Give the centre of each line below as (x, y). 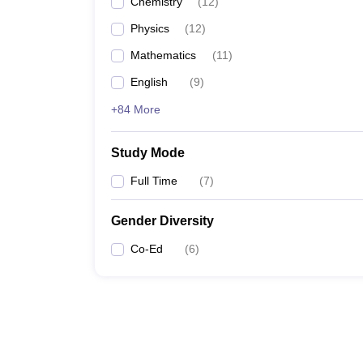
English (149, 82)
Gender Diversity (162, 221)
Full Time (154, 181)
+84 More (136, 109)
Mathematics (163, 55)
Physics (150, 28)
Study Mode (148, 153)
